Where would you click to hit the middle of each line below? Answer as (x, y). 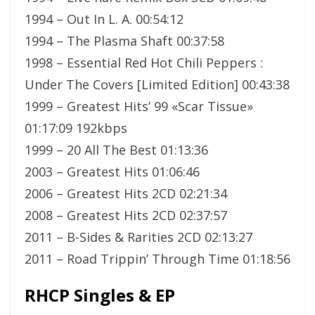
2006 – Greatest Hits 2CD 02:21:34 (126, 193)
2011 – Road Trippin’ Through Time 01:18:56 (157, 258)
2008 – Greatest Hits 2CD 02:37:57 (126, 215)
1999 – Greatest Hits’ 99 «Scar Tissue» (139, 106)
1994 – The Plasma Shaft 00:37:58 (124, 40)
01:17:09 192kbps (76, 128)
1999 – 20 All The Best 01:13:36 (116, 149)
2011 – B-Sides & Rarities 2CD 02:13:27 (139, 237)
